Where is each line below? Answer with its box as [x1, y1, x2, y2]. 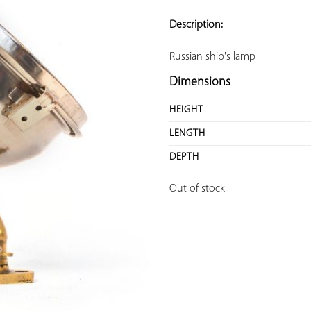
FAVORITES [81, 33, 124, 42]
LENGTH [169, 128, 205, 140]
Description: [169, 19, 223, 31]
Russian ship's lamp [169, 51, 255, 63]
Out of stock [169, 183, 225, 195]
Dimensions [169, 76, 230, 90]
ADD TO [86, 2, 118, 12]
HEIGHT [169, 105, 203, 116]
